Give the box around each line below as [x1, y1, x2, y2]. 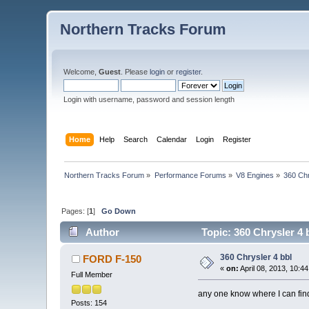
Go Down [101, 206, 137, 215]
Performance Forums [154, 170, 226, 179]
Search [123, 134, 148, 143]
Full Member [71, 270, 113, 279]
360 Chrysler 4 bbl [220, 252, 292, 263]
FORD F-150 [82, 253, 141, 266]
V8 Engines [236, 170, 275, 179]
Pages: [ [61, 206, 90, 215]
